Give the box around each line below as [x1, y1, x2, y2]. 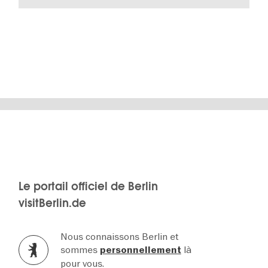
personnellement [99, 244, 181, 257]
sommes [60, 243, 100, 256]
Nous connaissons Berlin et [60, 230, 179, 243]
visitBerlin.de [18, 196, 86, 211]
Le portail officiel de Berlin [18, 179, 158, 194]
